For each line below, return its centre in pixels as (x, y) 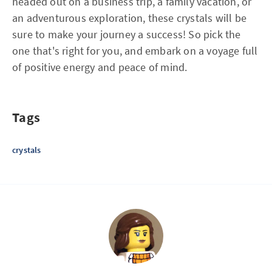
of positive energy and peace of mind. (100, 67)
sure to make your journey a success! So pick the (127, 35)
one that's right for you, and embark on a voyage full (135, 51)
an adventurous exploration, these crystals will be (130, 18)
